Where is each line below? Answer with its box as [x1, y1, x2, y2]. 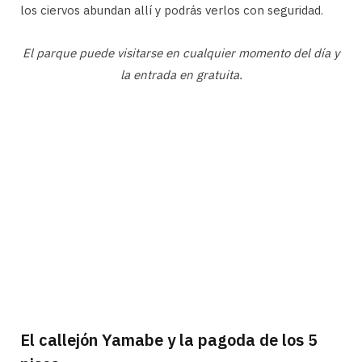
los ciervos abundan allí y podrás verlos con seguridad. [20, 2, 323, 18]
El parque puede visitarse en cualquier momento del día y [23, 44, 339, 61]
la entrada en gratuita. [120, 66, 242, 82]
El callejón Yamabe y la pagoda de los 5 [20, 328, 318, 351]
